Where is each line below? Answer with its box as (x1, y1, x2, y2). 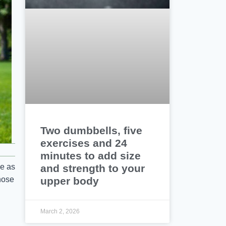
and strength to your (40, 162, 145, 174)
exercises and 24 (40, 137, 128, 149)
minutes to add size (40, 149, 141, 161)
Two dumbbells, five (40, 124, 143, 136)
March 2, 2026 (40, 207, 80, 215)
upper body (40, 175, 99, 187)
